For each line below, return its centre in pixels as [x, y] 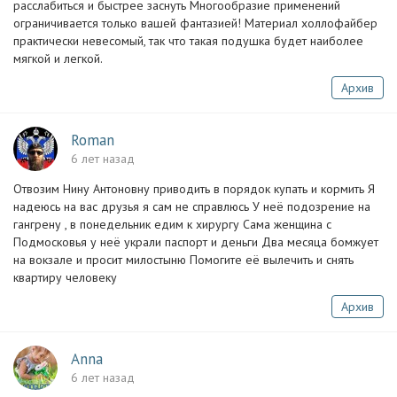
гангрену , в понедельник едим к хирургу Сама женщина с [172, 224]
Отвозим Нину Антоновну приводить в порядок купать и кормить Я [194, 189]
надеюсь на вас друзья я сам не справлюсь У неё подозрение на [192, 206]
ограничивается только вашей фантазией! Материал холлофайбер [195, 23]
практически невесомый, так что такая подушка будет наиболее [188, 41]
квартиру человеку [65, 277]
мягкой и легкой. [58, 58]
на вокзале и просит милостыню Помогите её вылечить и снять [183, 260]
